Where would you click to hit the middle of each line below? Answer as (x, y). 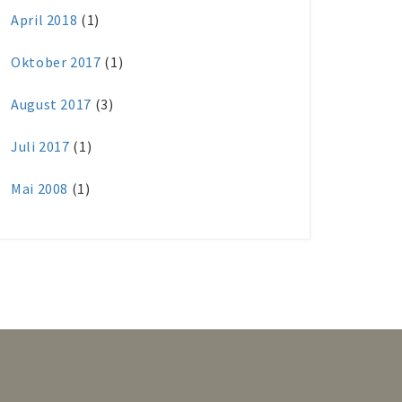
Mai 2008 (40, 188)
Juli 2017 (40, 146)
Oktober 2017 (56, 62)
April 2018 (44, 20)
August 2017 (52, 104)
